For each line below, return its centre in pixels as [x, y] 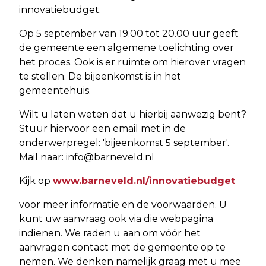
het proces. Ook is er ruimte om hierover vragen [132, 62]
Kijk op [36, 180]
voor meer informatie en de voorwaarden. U [123, 204]
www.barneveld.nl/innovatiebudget [144, 180]
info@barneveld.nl [110, 157]
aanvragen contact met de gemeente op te [122, 247]
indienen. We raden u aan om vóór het [110, 233]
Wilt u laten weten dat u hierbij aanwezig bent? [133, 114]
